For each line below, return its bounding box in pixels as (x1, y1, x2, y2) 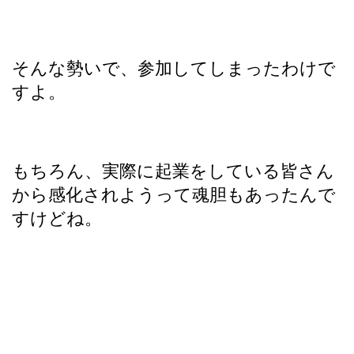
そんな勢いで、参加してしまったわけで (12, 58, 336, 78)
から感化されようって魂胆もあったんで (12, 184, 336, 205)
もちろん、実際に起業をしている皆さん (12, 160, 334, 181)
